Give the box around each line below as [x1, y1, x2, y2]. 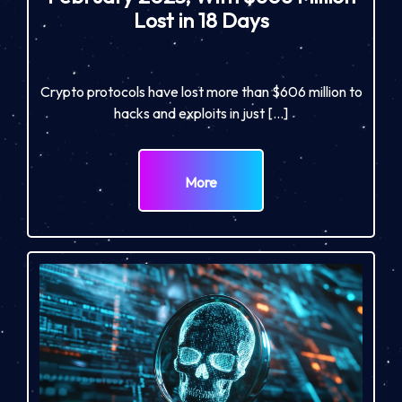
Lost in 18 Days [133, 7, 269, 34]
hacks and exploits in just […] [114, 103, 288, 122]
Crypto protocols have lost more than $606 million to [39, 82, 363, 100]
